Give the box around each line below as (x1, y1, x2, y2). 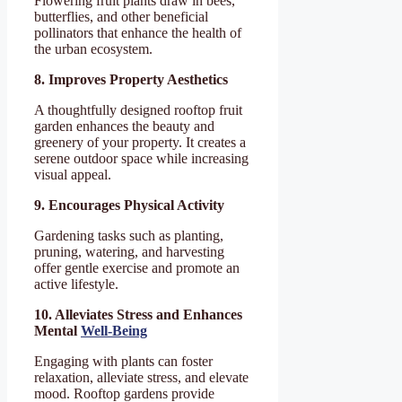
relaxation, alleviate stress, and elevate (34, 369, 249, 385)
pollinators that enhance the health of (34, 24, 241, 40)
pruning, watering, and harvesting (34, 243, 224, 259)
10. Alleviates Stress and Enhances (34, 306, 242, 322)
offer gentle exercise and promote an (34, 259, 240, 275)
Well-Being (81, 322, 147, 338)
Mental (34, 322, 81, 338)
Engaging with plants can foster (34, 353, 213, 369)
